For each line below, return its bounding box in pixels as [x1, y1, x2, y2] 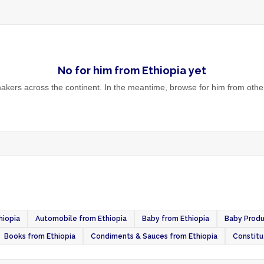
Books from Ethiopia [4, 232, 75, 240]
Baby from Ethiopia [142, 214, 209, 223]
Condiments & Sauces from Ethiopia [91, 232, 217, 240]
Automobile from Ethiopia [35, 214, 127, 223]
